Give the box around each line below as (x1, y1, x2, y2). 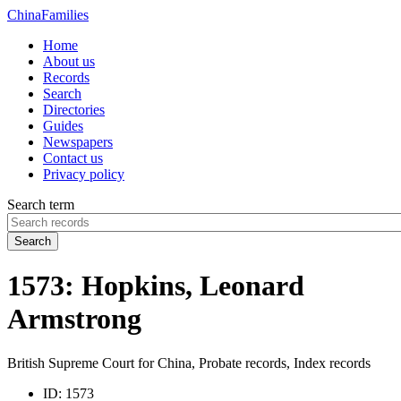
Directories (43, 102, 105, 117)
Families (41, 7, 89, 22)
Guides (43, 118, 83, 133)
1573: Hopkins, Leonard (7, 269, 304, 303)
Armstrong (7, 303, 141, 336)
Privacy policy (43, 166, 124, 182)
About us (43, 54, 95, 69)
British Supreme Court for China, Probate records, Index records (7, 354, 371, 371)
